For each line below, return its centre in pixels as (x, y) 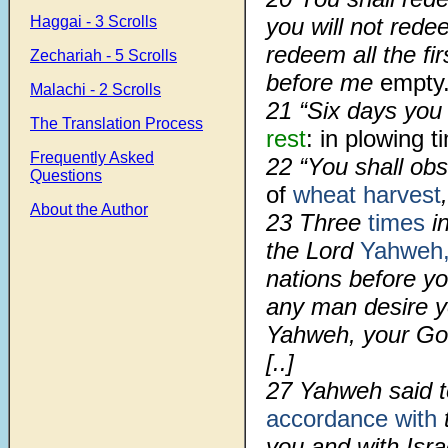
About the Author (89, 209)
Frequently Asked (92, 157)
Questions (66, 175)
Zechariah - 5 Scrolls (103, 55)
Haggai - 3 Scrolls (93, 21)
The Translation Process (116, 123)
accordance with (355, 418)
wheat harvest (367, 194)
